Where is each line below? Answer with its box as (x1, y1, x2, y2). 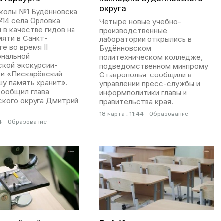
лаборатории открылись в (99, 34, 192, 44)
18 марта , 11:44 (99, 110, 144, 117)
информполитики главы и (99, 87, 187, 97)
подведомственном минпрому (99, 61, 208, 71)
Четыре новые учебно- (99, 16, 181, 26)
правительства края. (99, 96, 173, 106)
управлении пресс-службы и (99, 78, 200, 88)
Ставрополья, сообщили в (99, 70, 192, 79)
